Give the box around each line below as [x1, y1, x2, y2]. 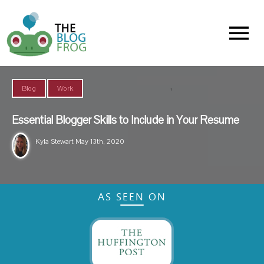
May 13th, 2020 [74, 137, 124, 147]
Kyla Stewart [35, 137, 74, 147]
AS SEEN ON [98, 189, 166, 203]
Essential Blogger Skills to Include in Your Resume [12, 113, 239, 128]
